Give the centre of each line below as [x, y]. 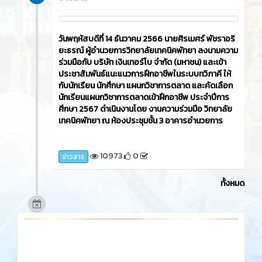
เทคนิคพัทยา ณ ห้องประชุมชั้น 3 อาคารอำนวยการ [141, 121]
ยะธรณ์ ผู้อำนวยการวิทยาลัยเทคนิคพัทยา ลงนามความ [148, 51]
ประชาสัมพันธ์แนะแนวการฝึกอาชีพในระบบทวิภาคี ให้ [145, 74]
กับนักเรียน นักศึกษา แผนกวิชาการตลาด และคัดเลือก [146, 86]
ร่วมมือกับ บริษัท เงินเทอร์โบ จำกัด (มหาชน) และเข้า [142, 63]
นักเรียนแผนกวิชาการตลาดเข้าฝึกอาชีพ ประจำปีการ [144, 98]
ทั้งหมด [232, 184]
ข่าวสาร [73, 157]
